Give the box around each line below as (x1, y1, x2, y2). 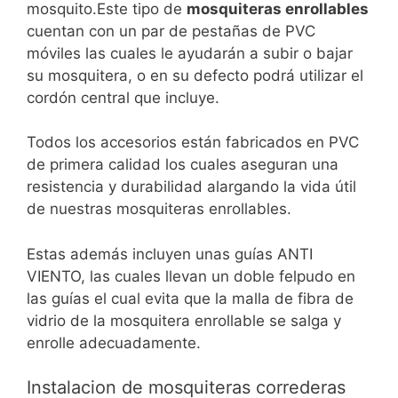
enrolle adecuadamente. (27, 333, 201, 352)
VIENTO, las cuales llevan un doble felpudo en (27, 267, 355, 285)
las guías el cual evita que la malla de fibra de (27, 289, 354, 307)
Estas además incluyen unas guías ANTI (27, 244, 313, 263)
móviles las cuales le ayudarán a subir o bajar (27, 44, 353, 62)
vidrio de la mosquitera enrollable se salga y (27, 311, 341, 330)
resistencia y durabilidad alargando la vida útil (27, 178, 356, 195)
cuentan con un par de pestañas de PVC (27, 21, 315, 40)
